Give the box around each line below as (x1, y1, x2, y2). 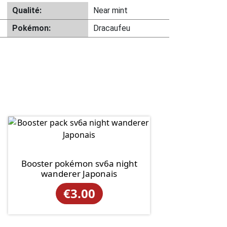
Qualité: (12, 6, 42, 15)
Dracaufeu (93, 23, 130, 33)
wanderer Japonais (41, 168, 117, 179)
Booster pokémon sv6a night (21, 158, 137, 169)
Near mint (93, 6, 128, 15)
